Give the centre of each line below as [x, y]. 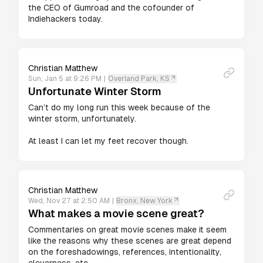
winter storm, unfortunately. [82, 119]
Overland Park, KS [139, 79]
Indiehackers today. [67, 19]
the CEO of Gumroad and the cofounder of [111, 8]
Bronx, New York [144, 201]
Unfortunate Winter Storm [95, 91]
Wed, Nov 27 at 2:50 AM [69, 201]
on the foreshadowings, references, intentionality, [125, 252]
